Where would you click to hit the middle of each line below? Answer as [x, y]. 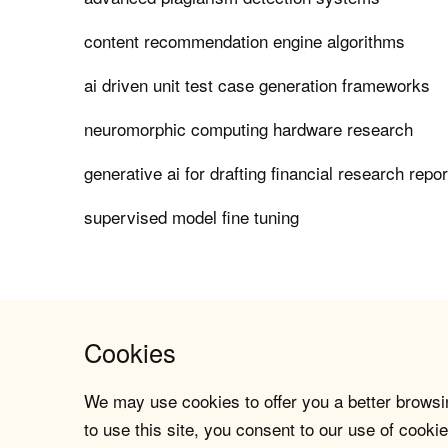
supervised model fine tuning [192, 217]
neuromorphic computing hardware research [249, 129]
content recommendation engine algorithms [245, 41]
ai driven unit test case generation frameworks [257, 85]
